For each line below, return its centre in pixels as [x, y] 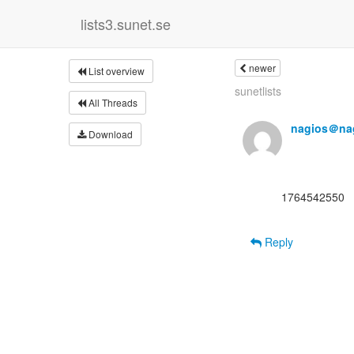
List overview [115, 71]
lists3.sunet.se [126, 24]
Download [109, 134]
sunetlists [258, 91]
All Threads [112, 102]
